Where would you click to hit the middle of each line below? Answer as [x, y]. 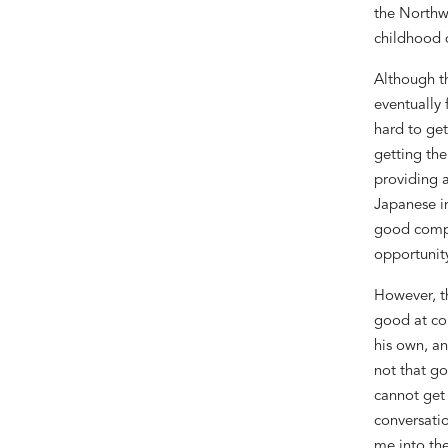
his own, [400, 346]
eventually [409, 105]
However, [406, 296]
